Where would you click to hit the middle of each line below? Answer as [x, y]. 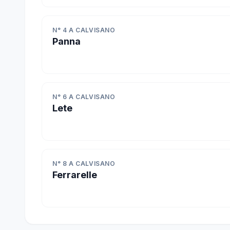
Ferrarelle [75, 175]
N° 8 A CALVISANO [84, 164]
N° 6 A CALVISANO [84, 97]
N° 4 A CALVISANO [84, 30]
